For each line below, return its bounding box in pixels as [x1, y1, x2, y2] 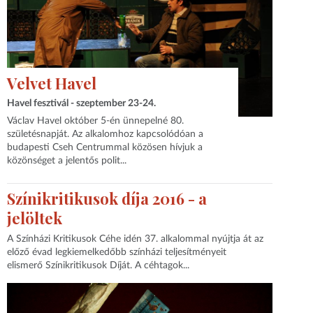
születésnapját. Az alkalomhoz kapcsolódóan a [7, 129, 204, 139]
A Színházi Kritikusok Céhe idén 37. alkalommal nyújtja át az [7, 234, 264, 244]
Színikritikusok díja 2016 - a [7, 187, 208, 209]
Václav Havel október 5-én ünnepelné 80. [7, 115, 184, 126]
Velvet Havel [7, 72, 97, 94]
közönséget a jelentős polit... [7, 155, 127, 166]
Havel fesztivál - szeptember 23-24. [7, 99, 156, 109]
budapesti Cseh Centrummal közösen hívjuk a [7, 142, 203, 152]
